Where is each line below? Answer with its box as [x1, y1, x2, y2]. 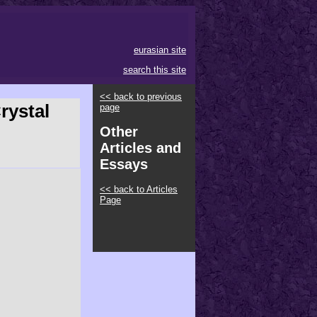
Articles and [100, 140, 181, 156]
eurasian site [134, 45, 186, 55]
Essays [100, 156, 148, 173]
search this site [123, 64, 186, 75]
